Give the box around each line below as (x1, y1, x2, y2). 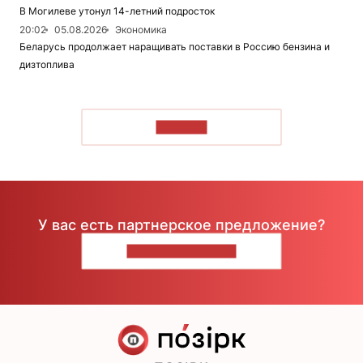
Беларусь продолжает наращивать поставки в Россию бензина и (19, 41, 330, 53)
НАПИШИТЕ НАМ (126, 244, 237, 258)
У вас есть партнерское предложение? (38, 216, 325, 233)
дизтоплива (19, 58, 75, 71)
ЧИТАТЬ (156, 120, 207, 135)
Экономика (115, 23, 167, 36)
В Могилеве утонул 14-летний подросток (19, 5, 215, 18)
